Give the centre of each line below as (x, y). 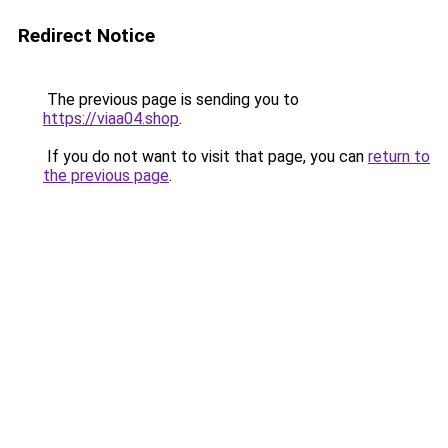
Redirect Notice (86, 35)
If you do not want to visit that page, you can (205, 156)
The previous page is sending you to (171, 99)
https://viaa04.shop (111, 118)
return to (399, 156)
